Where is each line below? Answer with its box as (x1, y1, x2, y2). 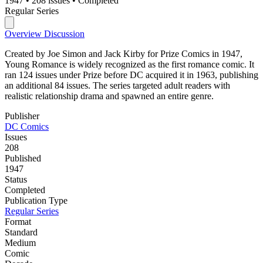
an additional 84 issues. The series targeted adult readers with (5, 80, 230, 90)
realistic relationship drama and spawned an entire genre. (5, 90, 214, 101)
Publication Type (5, 195, 68, 205)
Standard (5, 227, 38, 237)
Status (5, 174, 27, 184)
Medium (5, 237, 36, 248)
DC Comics (5, 121, 49, 131)
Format (5, 216, 31, 227)
